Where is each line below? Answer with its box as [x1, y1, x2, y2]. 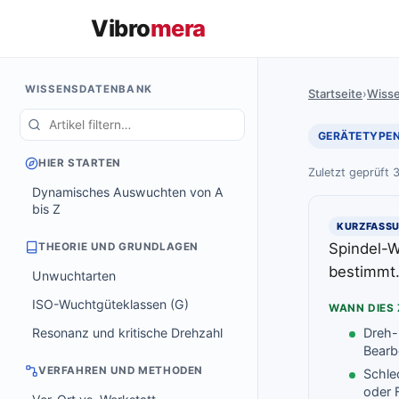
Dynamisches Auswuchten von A [32, 184, 224, 199]
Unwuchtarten [32, 268, 116, 283]
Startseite [308, 86, 362, 101]
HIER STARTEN [38, 157, 122, 169]
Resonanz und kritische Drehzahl [32, 325, 223, 340]
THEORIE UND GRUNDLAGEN [38, 240, 199, 253]
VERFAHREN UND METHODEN [38, 364, 203, 377]
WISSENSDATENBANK [25, 83, 152, 95]
